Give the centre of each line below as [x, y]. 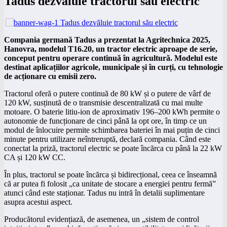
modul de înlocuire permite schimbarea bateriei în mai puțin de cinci [112, 130]
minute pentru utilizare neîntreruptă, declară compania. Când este [107, 139]
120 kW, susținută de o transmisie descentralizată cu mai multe [103, 102]
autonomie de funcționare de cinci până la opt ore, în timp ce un [105, 121]
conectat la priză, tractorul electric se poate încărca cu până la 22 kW [113, 148]
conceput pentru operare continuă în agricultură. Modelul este [111, 58]
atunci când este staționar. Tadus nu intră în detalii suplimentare [104, 193]
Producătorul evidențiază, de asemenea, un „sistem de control [102, 219]
